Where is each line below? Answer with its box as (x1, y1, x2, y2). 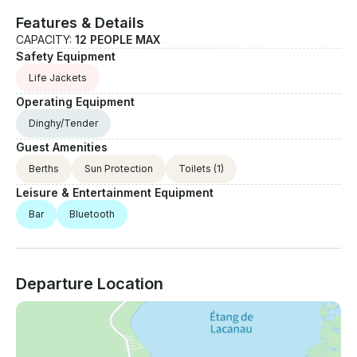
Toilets (178, 163, 211, 175)
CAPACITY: (16, 33, 75, 47)
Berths (29, 163, 59, 175)
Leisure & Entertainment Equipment (16, 186, 214, 200)
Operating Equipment (16, 95, 135, 109)
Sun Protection (84, 163, 153, 175)
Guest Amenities (16, 140, 108, 155)
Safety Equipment (16, 49, 116, 64)
